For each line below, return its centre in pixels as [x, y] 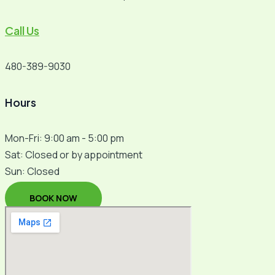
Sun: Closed [32, 172]
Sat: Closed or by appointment [74, 155]
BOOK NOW [53, 198]
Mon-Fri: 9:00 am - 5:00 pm [64, 138]
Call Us [22, 31]
